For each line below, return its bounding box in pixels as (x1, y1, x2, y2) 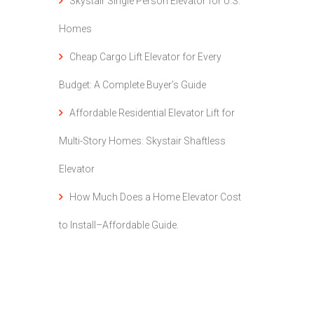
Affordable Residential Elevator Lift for (69, 107, 235, 118)
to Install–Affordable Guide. (58, 219, 179, 231)
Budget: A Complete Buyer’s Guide (58, 79, 206, 90)
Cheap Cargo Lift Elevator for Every (69, 51, 221, 62)
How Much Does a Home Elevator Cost (69, 191, 241, 203)
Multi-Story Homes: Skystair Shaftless (58, 135, 226, 146)
